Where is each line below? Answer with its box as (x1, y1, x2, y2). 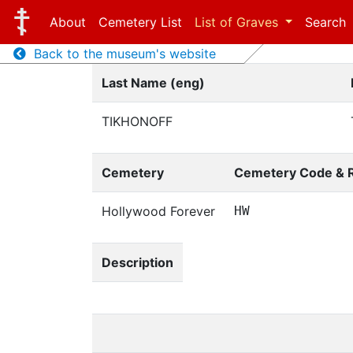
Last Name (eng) (102, 75, 205, 91)
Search (305, 14, 347, 30)
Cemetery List (98, 14, 182, 30)
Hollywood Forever (102, 203, 215, 219)
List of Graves (194, 14, 282, 30)
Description (102, 255, 173, 270)
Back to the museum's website (25, 46, 216, 61)
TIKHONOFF (102, 113, 173, 129)
